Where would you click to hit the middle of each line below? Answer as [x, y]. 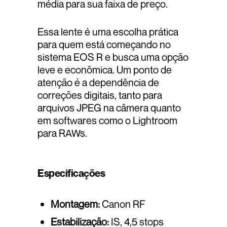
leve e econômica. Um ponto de [105, 69]
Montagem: [75, 204]
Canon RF [123, 204]
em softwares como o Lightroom [107, 120]
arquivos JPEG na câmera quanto [109, 107]
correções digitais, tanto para [100, 95]
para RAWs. [62, 133]
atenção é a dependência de [98, 82]
